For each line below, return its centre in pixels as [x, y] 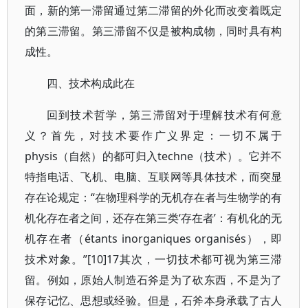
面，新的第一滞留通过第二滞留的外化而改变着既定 [154, 10]
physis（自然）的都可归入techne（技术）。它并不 [154, 156]
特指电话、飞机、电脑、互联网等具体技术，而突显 [154, 177]
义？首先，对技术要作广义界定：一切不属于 [154, 135]
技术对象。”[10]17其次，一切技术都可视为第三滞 [154, 259]
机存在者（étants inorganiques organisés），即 [154, 239]
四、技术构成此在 [91, 83]
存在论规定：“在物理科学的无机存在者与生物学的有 [154, 197]
